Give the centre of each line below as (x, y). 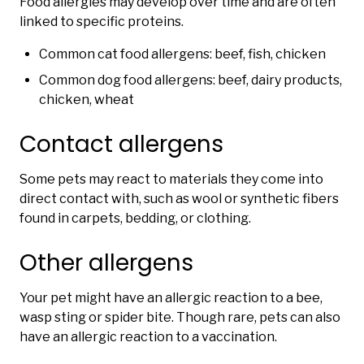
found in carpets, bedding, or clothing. (135, 219)
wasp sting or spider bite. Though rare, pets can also (180, 318)
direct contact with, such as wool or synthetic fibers (179, 199)
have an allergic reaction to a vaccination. (148, 337)
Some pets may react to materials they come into (171, 180)
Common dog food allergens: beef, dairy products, (191, 80)
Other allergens (106, 263)
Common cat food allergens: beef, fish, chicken (182, 54)
